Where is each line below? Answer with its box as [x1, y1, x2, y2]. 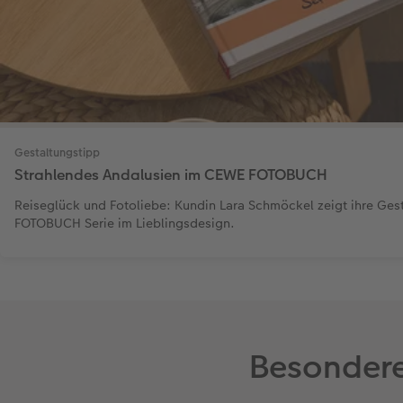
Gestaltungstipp [14, 144, 100, 161]
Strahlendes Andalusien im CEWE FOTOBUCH [14, 164, 327, 185]
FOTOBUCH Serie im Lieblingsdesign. [14, 213, 235, 232]
